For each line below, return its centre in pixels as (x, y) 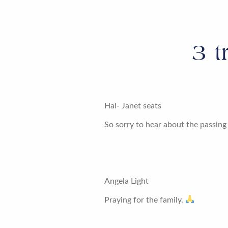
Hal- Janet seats (133, 106)
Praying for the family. (145, 200)
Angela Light (127, 181)
